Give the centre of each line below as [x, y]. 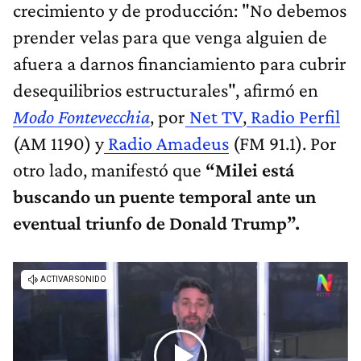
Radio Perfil [293, 117]
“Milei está [250, 170]
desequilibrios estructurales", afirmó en [166, 90]
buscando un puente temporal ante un [164, 197]
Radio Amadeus [166, 143]
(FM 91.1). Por [283, 143]
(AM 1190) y [58, 143]
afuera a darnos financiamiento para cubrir [180, 64]
